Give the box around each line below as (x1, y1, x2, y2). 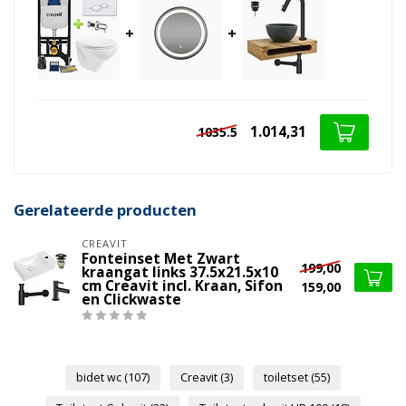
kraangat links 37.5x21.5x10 (82, 263, 278, 283)
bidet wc (76, 370, 124, 386)
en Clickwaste (82, 290, 181, 310)
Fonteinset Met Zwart (82, 249, 240, 269)
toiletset (264, 370, 311, 386)
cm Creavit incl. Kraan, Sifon (82, 276, 283, 296)
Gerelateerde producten (14, 199, 197, 221)
